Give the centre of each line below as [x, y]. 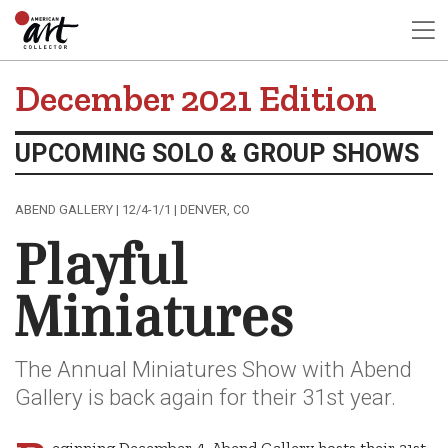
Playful [101, 268]
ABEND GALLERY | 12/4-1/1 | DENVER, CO [132, 209]
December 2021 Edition [196, 99]
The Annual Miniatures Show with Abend [213, 368]
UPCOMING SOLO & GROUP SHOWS [217, 153]
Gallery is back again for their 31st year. [205, 396]
